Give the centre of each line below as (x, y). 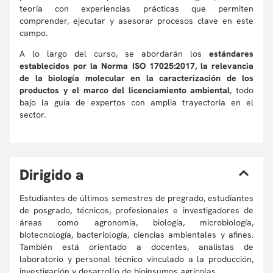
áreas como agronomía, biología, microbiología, (136, 222)
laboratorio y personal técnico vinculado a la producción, (136, 259)
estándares (231, 54)
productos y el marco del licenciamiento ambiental (125, 90)
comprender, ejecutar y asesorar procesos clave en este (136, 21)
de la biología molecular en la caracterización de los (136, 78)
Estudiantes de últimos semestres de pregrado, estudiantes (136, 198)
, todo (242, 90)
